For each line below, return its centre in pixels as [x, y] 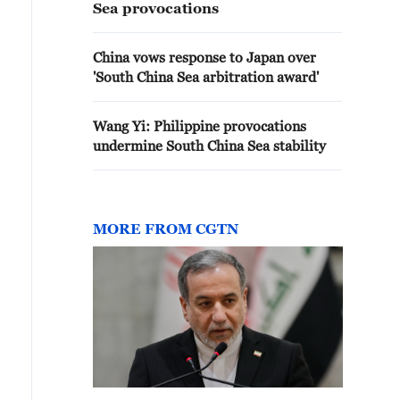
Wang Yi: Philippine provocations [200, 126]
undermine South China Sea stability [209, 146]
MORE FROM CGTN [166, 229]
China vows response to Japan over [204, 57]
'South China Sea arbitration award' [206, 77]
